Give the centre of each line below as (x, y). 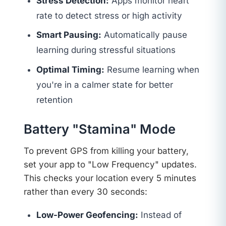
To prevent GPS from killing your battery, (106, 151)
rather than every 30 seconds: (85, 191)
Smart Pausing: (69, 35)
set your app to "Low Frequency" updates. (110, 164)
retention (55, 100)
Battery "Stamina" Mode (99, 129)
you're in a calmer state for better (105, 84)
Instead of (160, 215)
